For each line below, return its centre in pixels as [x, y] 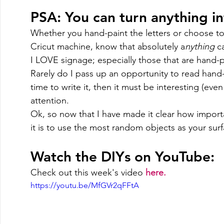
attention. [51, 100]
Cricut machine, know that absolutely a [108, 46]
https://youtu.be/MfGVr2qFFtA [85, 185]
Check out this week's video [88, 172]
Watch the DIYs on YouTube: [124, 156]
